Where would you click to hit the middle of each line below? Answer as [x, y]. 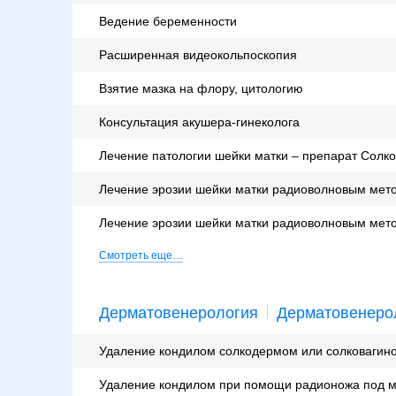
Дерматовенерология [179, 313]
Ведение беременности [168, 22]
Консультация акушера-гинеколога [199, 122]
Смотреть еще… [141, 256]
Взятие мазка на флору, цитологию [201, 89]
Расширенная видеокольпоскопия [198, 55]
